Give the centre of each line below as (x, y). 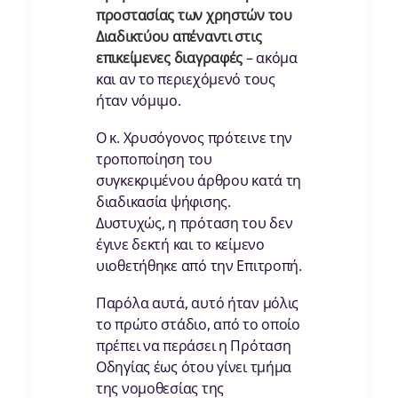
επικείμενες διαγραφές (170, 58)
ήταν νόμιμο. (139, 101)
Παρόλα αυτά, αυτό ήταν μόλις (198, 303)
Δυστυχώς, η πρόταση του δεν (195, 223)
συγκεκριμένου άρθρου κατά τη (199, 181)
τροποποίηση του (154, 159)
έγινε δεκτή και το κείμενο (180, 245)
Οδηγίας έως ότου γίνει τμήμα (194, 367)
